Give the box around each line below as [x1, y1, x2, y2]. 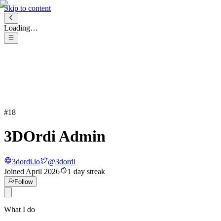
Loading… [4, 24, 38, 33]
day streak [72, 167, 105, 176]
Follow [14, 178, 33, 185]
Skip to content [4, 4, 51, 12]
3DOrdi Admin [4, 127, 106, 146]
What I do [4, 205, 35, 214]
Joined [4, 167, 26, 176]
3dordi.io [12, 157, 40, 166]
